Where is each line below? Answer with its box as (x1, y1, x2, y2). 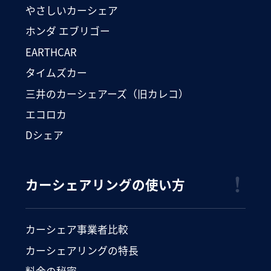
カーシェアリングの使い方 (25, 174, 185, 194)
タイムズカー (25, 65, 87, 80)
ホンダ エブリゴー (25, 24, 110, 39)
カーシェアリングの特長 (25, 243, 139, 258)
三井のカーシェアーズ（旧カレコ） (25, 86, 189, 101)
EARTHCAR (25, 44, 77, 59)
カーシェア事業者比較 (25, 222, 128, 237)
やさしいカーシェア (25, 3, 118, 18)
